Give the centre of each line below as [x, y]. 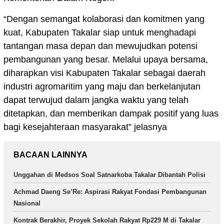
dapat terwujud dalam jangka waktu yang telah [96, 100]
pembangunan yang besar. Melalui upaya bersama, [106, 60]
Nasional [27, 203]
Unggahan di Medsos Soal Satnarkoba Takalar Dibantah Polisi [109, 175]
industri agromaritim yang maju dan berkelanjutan [102, 87]
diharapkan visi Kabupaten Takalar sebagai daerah [104, 73]
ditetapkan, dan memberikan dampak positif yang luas [111, 114]
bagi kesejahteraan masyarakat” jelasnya [85, 127]
